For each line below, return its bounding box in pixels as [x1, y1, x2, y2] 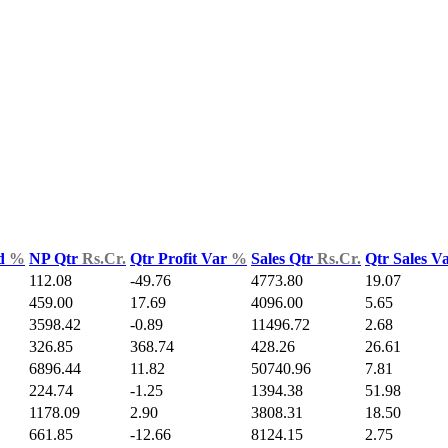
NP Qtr [29, 250, 82, 268]
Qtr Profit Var [130, 250, 231, 268]
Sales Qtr [251, 250, 317, 268]
